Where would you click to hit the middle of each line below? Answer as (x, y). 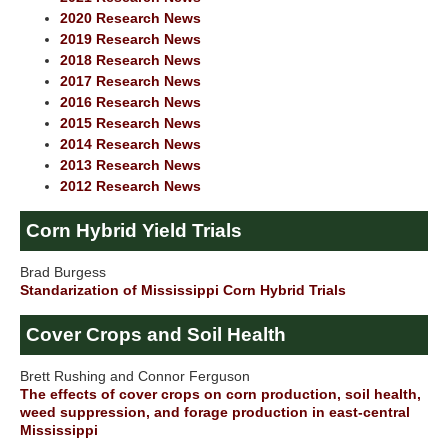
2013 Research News (130, 165)
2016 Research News (130, 102)
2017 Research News (130, 81)
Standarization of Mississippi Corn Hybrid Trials (183, 290)
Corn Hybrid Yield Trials (134, 231)
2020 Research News (130, 18)
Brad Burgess (63, 272)
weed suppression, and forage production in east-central (215, 412)
